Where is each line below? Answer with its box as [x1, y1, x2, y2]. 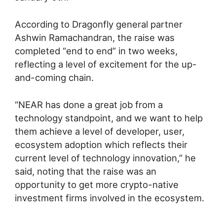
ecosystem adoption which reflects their [15, 139, 187, 150]
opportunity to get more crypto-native [15, 179, 179, 190]
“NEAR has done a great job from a [15, 99, 163, 110]
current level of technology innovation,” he [15, 152, 196, 163]
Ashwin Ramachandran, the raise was [15, 32, 175, 43]
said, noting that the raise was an [15, 165, 156, 177]
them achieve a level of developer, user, [15, 125, 184, 137]
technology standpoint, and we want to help [15, 112, 203, 123]
